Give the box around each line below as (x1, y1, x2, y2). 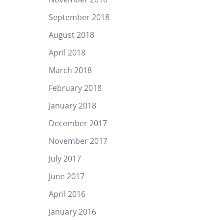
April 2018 (48, 47, 85, 58)
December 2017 (48, 118, 107, 129)
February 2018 (48, 82, 102, 93)
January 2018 (48, 100, 96, 111)
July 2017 (48, 153, 81, 164)
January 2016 (48, 206, 96, 217)
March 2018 (48, 65, 92, 76)
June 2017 (48, 171, 84, 182)
